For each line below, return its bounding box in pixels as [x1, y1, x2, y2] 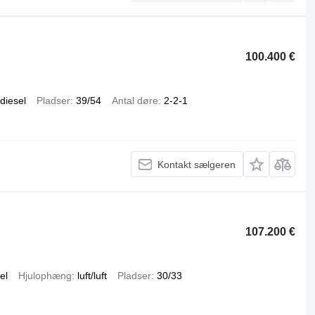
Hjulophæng [18, 270, 72, 281]
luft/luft [77, 270, 107, 281]
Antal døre [111, 95, 158, 106]
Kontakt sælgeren [157, 158, 236, 170]
